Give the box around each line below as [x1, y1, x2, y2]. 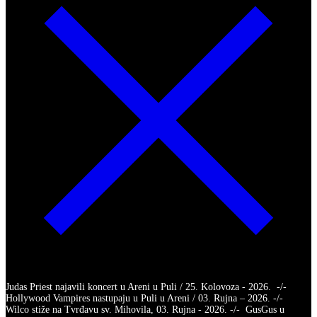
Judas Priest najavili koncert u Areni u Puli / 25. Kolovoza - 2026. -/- [6, 281, 289, 292]
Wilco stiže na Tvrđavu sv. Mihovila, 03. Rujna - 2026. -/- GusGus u [6, 304, 284, 315]
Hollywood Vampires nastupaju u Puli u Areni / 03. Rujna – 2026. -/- [6, 292, 286, 304]
